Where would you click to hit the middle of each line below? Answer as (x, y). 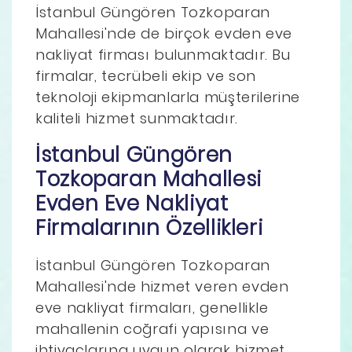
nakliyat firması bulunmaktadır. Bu (163, 54)
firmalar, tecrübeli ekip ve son (146, 75)
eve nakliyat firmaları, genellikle (152, 307)
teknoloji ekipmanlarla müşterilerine (168, 97)
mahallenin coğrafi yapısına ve (152, 328)
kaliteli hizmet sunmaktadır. (137, 118)
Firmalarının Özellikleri (149, 227)
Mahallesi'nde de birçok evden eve (164, 33)
